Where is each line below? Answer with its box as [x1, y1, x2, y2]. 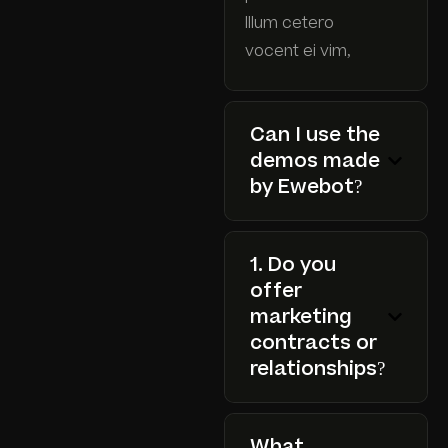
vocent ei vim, [245, 39, 355, 62]
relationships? [250, 354, 385, 383]
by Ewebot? [250, 172, 362, 201]
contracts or [250, 328, 377, 357]
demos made [250, 146, 380, 175]
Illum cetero [245, 11, 334, 34]
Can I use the [250, 120, 380, 149]
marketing [250, 302, 352, 331]
